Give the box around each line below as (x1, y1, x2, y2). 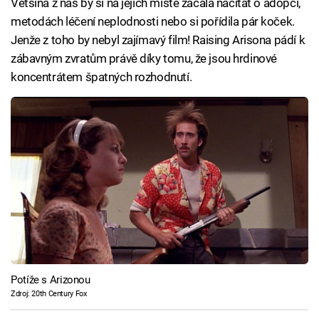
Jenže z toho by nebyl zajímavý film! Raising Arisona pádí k (11, 32, 305, 47)
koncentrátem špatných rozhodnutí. (11, 69, 192, 84)
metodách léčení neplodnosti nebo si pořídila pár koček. (11, 14, 295, 28)
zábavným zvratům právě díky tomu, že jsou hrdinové (11, 51, 277, 66)
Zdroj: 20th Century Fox (11, 289, 87, 299)
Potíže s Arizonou (11, 273, 90, 287)
